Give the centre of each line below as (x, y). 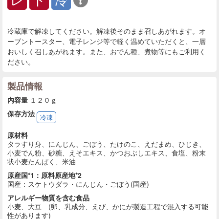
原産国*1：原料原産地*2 (44, 175)
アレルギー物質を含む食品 (48, 198)
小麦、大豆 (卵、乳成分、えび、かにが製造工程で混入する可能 (108, 207)
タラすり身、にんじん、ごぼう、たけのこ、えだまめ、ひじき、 (107, 144)
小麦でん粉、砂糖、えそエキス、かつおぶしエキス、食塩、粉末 (107, 153)
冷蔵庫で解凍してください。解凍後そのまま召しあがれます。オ (107, 31)
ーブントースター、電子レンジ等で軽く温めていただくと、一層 (107, 41)
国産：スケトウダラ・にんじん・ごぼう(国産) (78, 184)
